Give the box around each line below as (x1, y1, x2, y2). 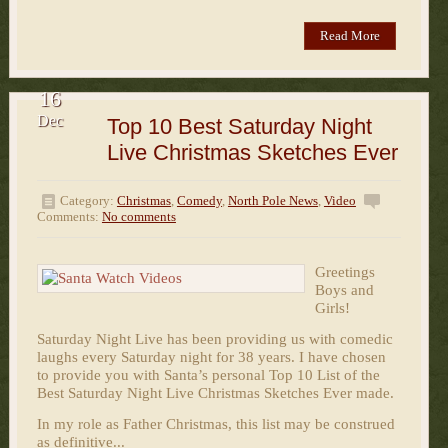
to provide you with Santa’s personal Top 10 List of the (36, 367, 380, 384)
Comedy (176, 193, 222, 209)
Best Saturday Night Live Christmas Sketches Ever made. (36, 385, 394, 402)
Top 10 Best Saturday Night (106, 114, 372, 140)
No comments (101, 209, 176, 225)
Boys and (314, 282, 374, 299)
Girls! (314, 300, 350, 317)
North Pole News (227, 193, 318, 209)
